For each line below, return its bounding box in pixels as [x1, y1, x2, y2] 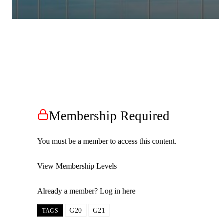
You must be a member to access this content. [37, 136, 176, 145]
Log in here [100, 186, 135, 195]
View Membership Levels [37, 161, 117, 170]
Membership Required [49, 108, 170, 123]
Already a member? [37, 186, 100, 195]
